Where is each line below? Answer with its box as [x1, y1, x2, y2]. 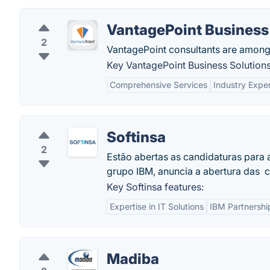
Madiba [107, 250, 159, 268]
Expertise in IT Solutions [110, 201, 204, 212]
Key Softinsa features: [107, 181, 204, 193]
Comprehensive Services [110, 80, 207, 90]
